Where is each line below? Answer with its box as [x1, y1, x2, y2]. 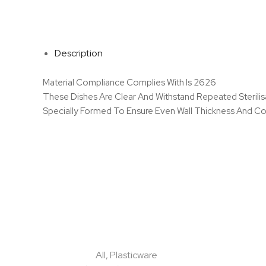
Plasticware [110, 249, 157, 262]
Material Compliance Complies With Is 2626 [43, 77, 216, 89]
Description [55, 47, 103, 60]
